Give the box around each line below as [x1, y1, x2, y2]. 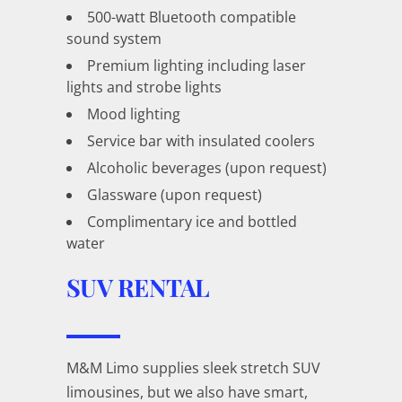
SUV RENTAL [66, 270, 210, 303]
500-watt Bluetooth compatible [87, 6, 296, 27]
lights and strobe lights [66, 76, 222, 97]
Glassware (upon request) [87, 184, 262, 205]
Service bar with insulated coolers [87, 130, 315, 151]
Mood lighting [87, 103, 180, 124]
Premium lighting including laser [87, 55, 306, 75]
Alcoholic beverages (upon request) [87, 157, 327, 178]
